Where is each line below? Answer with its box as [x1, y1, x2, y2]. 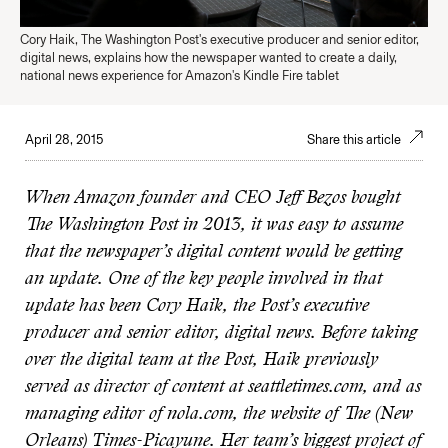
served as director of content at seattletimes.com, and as [25, 379, 421, 397]
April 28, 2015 [25, 132, 103, 147]
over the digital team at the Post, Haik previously [25, 352, 378, 370]
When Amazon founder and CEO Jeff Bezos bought [25, 190, 400, 208]
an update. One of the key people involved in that [25, 271, 382, 289]
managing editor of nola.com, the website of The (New [25, 406, 413, 424]
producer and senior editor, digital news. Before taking [25, 325, 417, 343]
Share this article [307, 132, 404, 147]
